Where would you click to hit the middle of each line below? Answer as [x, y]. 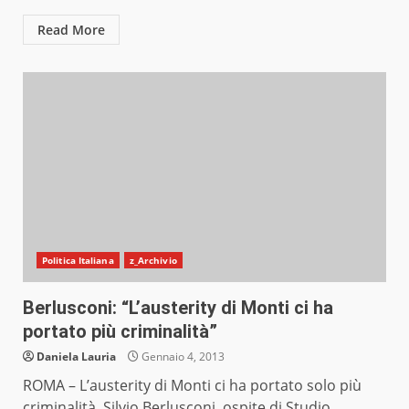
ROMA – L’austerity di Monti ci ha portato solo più [192, 386]
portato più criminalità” [120, 332]
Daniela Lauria [76, 357]
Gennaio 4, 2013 [182, 357]
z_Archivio [153, 261]
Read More [71, 30]
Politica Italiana [78, 261]
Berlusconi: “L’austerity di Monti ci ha [178, 308]
